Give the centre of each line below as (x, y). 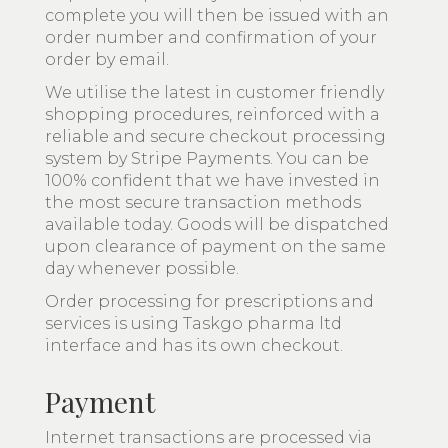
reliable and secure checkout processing (215, 136)
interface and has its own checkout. (194, 345)
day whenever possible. (142, 268)
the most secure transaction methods (203, 202)
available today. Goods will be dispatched (217, 224)
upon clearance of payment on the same (215, 246)
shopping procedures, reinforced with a (212, 114)
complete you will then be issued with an (217, 15)
